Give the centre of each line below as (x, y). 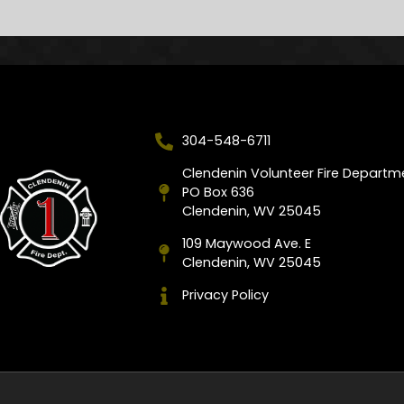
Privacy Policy (225, 295)
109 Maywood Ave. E (246, 244)
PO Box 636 (218, 193)
